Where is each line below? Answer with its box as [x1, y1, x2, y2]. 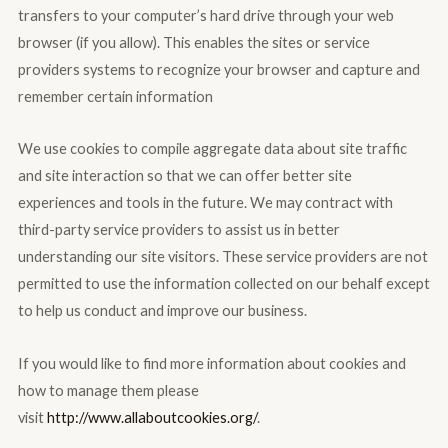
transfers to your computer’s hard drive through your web [17, 6, 394, 24]
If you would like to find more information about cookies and [17, 354, 406, 372]
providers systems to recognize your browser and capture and [17, 60, 420, 78]
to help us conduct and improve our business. [17, 302, 307, 320]
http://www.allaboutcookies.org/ [46, 408, 257, 426]
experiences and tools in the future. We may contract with [17, 194, 393, 212]
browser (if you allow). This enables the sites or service [17, 33, 370, 51]
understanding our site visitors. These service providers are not [17, 248, 428, 266]
